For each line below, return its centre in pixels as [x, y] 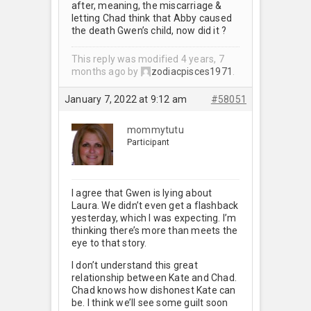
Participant [149, 143]
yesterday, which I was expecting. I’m [154, 218]
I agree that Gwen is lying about [142, 193]
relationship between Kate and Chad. [154, 278]
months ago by [106, 71]
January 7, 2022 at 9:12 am [126, 100]
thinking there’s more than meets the [155, 231]
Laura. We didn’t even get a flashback [155, 206]
